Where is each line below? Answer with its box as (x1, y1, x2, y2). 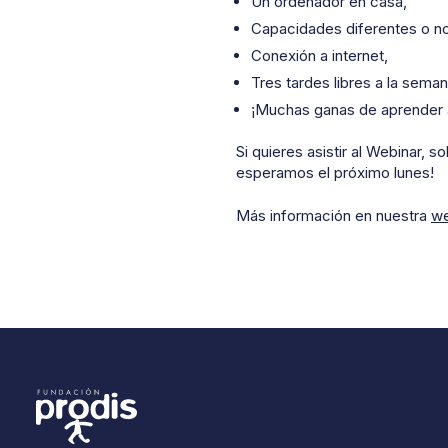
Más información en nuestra (236, 206, 431, 226)
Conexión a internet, (251, 45, 388, 65)
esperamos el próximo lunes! (236, 163, 434, 183)
